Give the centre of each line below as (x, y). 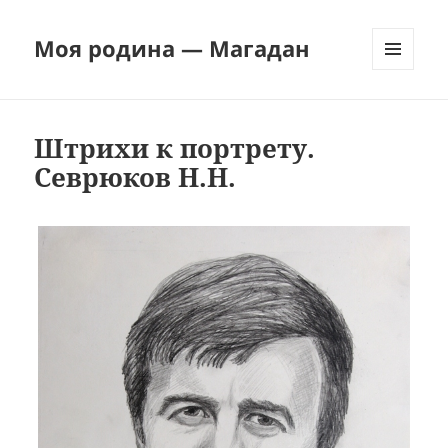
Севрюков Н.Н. (135, 177)
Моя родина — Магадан (172, 48)
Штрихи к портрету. (175, 148)
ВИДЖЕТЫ (404, 112)
